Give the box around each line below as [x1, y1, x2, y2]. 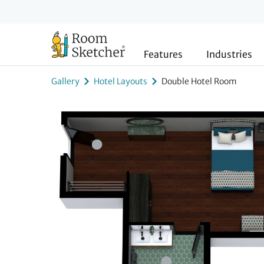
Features [144, 48, 183, 60]
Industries [206, 48, 252, 60]
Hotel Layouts [94, 75, 147, 87]
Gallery [51, 75, 80, 87]
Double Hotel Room [161, 75, 237, 87]
